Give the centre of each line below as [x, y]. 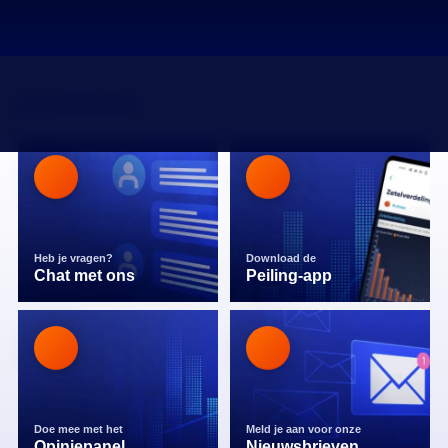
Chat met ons [84, 275]
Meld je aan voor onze [305, 429]
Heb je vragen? [75, 258]
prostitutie [77, 103]
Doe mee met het [80, 429]
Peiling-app [289, 275]
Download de [282, 258]
